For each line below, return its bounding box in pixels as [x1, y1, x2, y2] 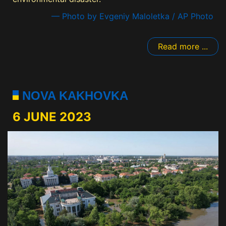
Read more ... [158, 41, 208, 51]
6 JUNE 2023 [13, 109, 91, 124]
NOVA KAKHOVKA [19, 88, 128, 102]
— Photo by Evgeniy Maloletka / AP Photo [51, 11, 213, 21]
